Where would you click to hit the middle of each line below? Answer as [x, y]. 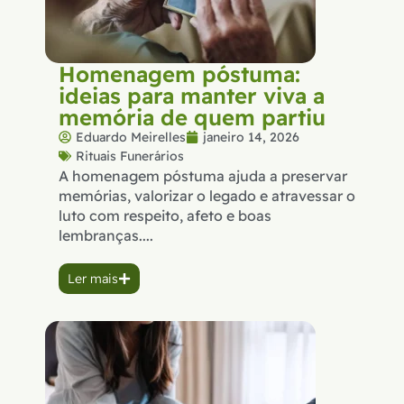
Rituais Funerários [130, 156]
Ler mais [93, 278]
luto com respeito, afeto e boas [165, 215]
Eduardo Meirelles [131, 137]
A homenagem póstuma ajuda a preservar [203, 175]
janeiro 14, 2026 [251, 137]
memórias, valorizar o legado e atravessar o [207, 195]
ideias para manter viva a [192, 95]
